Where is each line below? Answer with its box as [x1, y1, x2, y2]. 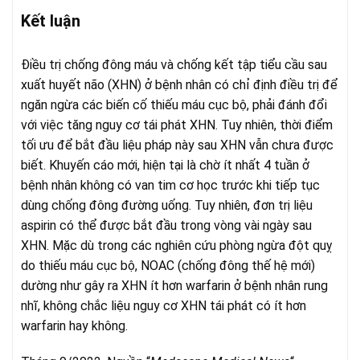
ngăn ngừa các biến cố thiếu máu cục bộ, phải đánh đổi [21, 96, 327, 112]
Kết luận [21, 10, 80, 31]
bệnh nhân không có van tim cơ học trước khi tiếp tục [21, 177, 320, 193]
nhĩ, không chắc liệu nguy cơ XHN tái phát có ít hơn [21, 297, 306, 313]
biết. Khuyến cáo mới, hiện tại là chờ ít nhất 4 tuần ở [21, 157, 309, 173]
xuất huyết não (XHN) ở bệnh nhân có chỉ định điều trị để [21, 76, 337, 92]
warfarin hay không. [21, 317, 128, 333]
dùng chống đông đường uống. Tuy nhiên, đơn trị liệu [21, 197, 313, 213]
